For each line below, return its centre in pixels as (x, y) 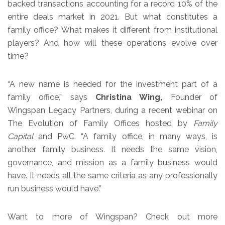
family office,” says (51, 97)
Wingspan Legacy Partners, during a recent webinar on (113, 110)
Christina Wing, (129, 97)
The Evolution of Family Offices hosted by (100, 123)
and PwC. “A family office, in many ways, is (125, 136)
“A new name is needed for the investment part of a (113, 84)
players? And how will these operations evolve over (113, 43)
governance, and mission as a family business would (113, 162)
